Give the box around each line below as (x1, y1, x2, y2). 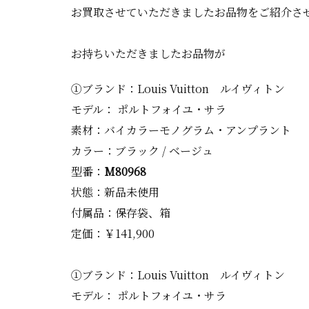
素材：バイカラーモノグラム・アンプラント (71, 121, 291, 138)
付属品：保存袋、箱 (71, 204, 170, 221)
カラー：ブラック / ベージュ (71, 142, 213, 159)
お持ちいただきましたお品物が (71, 45, 226, 61)
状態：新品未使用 (71, 183, 159, 200)
